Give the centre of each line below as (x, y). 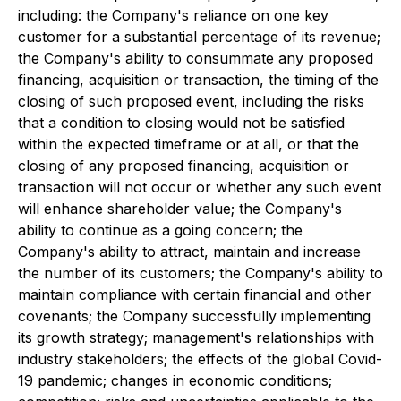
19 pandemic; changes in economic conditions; (175, 380)
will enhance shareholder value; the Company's (180, 209)
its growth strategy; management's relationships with (196, 337)
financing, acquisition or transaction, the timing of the (198, 80)
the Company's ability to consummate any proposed (196, 58)
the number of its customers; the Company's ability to (200, 273)
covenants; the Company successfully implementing (194, 316)
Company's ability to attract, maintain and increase (189, 252)
